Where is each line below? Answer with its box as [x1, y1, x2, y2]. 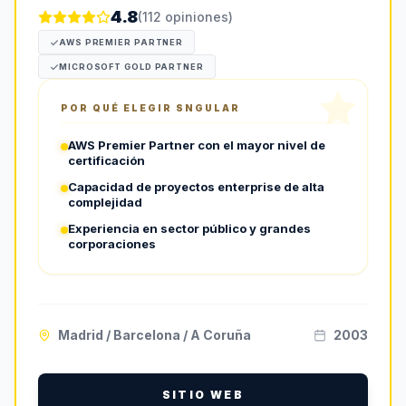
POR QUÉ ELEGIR [61, 102, 176, 113]
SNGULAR [176, 102, 240, 113]
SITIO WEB [161, 388, 245, 401]
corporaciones [68, 237, 156, 251]
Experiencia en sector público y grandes [68, 221, 311, 236]
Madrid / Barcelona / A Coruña [58, 327, 251, 343]
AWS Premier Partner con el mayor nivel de [68, 138, 325, 152]
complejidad [68, 195, 142, 209]
